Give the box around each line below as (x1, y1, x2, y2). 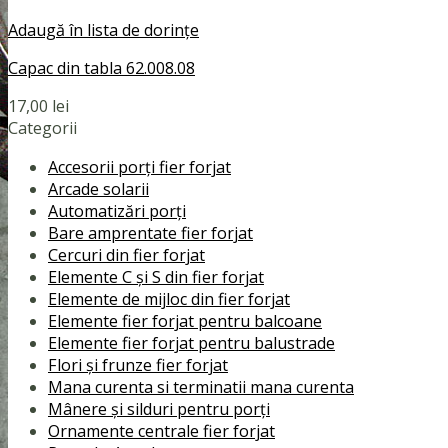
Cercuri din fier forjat (48, 243, 205, 266)
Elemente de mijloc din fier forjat (48, 287, 290, 310)
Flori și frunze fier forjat (48, 353, 228, 376)
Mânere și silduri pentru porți (48, 397, 270, 420)
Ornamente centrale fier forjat (48, 419, 275, 442)
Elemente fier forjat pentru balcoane (48, 309, 322, 332)
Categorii (8, 117, 77, 140)
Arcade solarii (48, 177, 149, 200)
